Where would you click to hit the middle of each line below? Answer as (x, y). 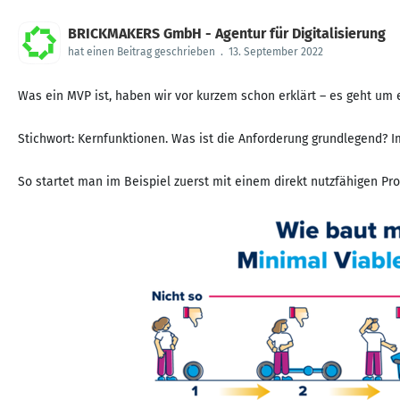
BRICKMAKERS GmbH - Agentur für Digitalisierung (227, 33)
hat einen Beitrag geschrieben (142, 52)
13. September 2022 (276, 52)
